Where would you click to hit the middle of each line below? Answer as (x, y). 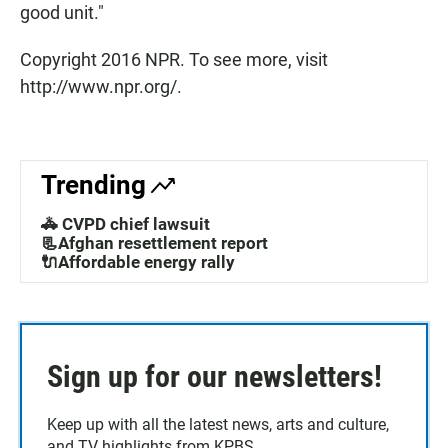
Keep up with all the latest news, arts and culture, (218, 425)
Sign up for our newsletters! (214, 377)
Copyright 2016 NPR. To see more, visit (174, 60)
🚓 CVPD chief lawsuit (125, 224)
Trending (93, 185)
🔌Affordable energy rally (138, 262)
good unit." (62, 13)
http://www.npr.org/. (101, 87)
